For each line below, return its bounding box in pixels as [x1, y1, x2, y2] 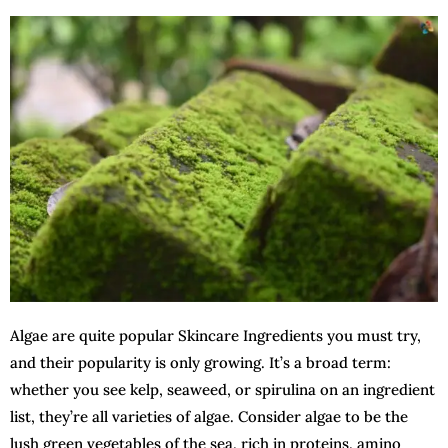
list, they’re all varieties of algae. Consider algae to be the [10, 406, 408, 426]
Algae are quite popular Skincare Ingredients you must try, [10, 325, 421, 345]
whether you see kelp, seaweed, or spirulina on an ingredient [10, 379, 435, 399]
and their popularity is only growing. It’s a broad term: [10, 352, 391, 372]
